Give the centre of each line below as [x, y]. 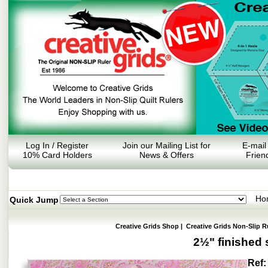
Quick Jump [34, 200]
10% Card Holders [57, 155]
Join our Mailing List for [166, 145]
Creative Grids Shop [147, 226]
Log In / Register [57, 145]
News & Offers [166, 155]
